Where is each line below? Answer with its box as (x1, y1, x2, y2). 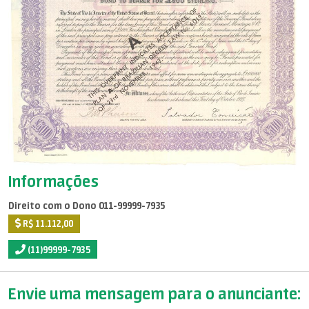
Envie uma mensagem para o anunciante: (8, 283, 301, 303)
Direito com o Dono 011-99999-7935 (8, 199, 165, 212)
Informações (8, 171, 99, 191)
